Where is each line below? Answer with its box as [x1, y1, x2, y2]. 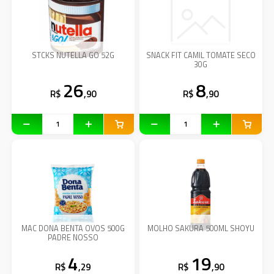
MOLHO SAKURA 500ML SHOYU [147, 223, 254, 235]
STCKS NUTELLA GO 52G [31, 49, 114, 61]
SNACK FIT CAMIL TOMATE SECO [146, 49, 256, 61]
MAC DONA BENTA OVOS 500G [21, 223, 125, 235]
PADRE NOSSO [47, 232, 98, 244]
